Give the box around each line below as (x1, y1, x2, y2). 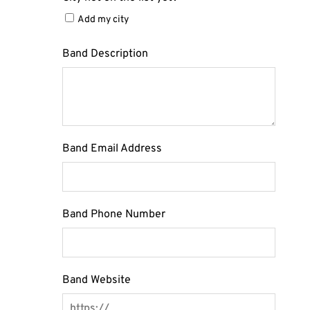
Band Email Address (62, 142, 162, 156)
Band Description (62, 47, 148, 61)
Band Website (62, 273, 131, 287)
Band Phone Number (62, 208, 165, 221)
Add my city (77, 14, 129, 26)
